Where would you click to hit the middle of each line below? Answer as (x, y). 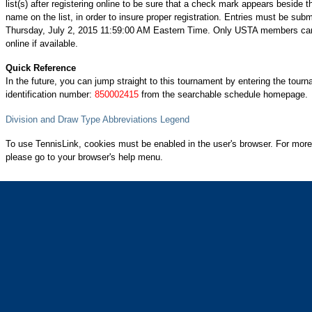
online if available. (42, 43)
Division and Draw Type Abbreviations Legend (97, 119)
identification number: (50, 94)
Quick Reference (41, 68)
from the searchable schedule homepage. (223, 94)
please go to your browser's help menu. (84, 157)
